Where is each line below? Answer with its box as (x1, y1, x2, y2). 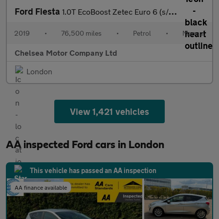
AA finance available (15, 184, 67, 191)
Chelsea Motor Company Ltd (15, 48, 117, 57)
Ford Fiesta (15, 6, 62, 17)
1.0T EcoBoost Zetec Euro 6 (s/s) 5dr (62, 7, 169, 16)
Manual (182, 29, 205, 37)
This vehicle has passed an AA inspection (30, 166, 156, 175)
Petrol (133, 29, 151, 37)
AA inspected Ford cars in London (6, 139, 164, 150)
